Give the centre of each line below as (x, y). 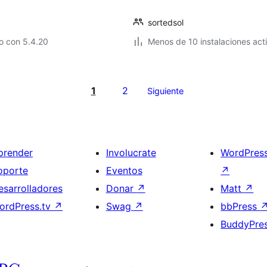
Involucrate (131, 153)
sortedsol (166, 22)
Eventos (124, 170)
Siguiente (165, 91)
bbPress (240, 206)
